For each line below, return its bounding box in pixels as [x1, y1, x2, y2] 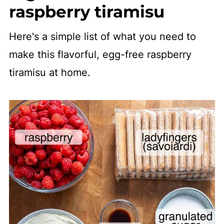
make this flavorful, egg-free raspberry [8, 48, 191, 61]
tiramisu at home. [8, 66, 90, 79]
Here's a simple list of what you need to [8, 30, 196, 43]
